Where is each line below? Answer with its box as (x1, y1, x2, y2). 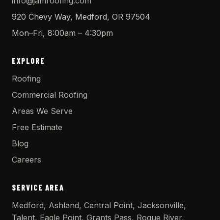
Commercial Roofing (12, 90, 87, 100)
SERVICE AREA (12, 183, 64, 192)
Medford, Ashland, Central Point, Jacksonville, (12, 200, 186, 211)
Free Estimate (12, 122, 62, 133)
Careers (12, 155, 41, 165)
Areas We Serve (12, 106, 73, 116)
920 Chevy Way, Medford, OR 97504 (12, 12, 150, 22)
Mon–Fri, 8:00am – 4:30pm (12, 28, 113, 38)
